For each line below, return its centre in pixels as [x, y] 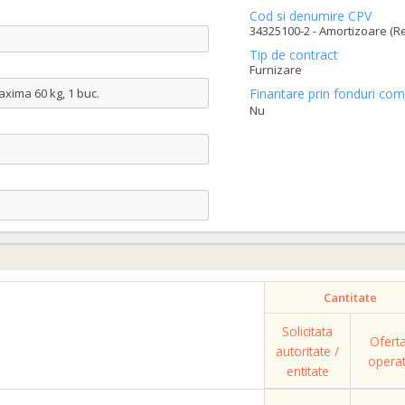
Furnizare [275, 70]
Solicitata [307, 331]
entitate [307, 371]
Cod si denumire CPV [310, 16]
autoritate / [307, 351]
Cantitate [350, 297]
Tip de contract [293, 55]
